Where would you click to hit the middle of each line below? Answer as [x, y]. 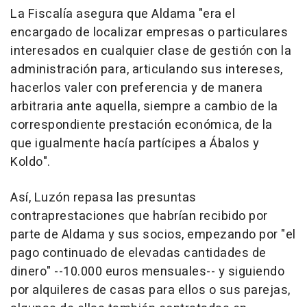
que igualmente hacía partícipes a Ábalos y [135, 143]
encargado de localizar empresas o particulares [149, 32]
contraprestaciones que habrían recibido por [139, 216]
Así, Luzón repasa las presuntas [103, 197]
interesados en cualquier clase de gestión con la [151, 51]
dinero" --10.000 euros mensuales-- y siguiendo [147, 271]
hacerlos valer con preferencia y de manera [136, 88]
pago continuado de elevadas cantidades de [138, 253]
